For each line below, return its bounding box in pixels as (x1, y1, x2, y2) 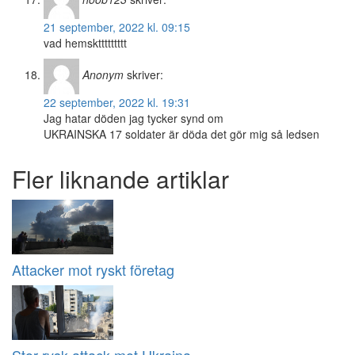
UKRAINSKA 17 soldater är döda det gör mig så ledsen (44, 126, 319, 143)
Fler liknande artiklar (12, 162, 229, 197)
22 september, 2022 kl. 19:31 (44, 94, 190, 111)
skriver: (127, 67, 163, 83)
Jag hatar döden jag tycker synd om (44, 110, 223, 127)
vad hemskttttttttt (44, 35, 127, 52)
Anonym (82, 67, 124, 83)
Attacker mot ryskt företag (12, 259, 174, 281)
